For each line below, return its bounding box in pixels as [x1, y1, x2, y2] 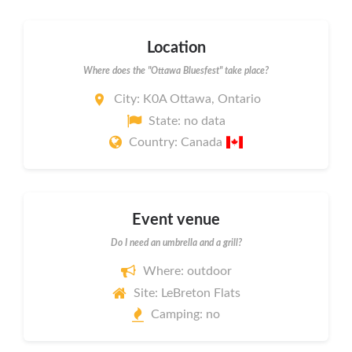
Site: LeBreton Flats [133, 286, 240, 299]
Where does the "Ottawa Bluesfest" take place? [83, 65, 269, 75]
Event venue [132, 211, 220, 228]
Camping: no [151, 308, 220, 321]
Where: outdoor [142, 265, 232, 278]
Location [146, 39, 206, 56]
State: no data [148, 114, 225, 127]
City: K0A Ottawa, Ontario [113, 93, 261, 106]
